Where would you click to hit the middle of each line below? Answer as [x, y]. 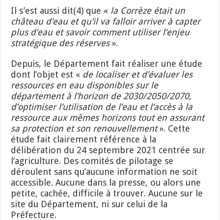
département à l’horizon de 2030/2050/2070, [101, 96]
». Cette [174, 129]
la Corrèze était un [148, 11]
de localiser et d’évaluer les [138, 75]
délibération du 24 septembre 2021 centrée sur [108, 150]
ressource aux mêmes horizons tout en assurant [108, 118]
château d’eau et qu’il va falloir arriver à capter [106, 22]
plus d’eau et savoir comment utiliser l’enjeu [100, 32]
